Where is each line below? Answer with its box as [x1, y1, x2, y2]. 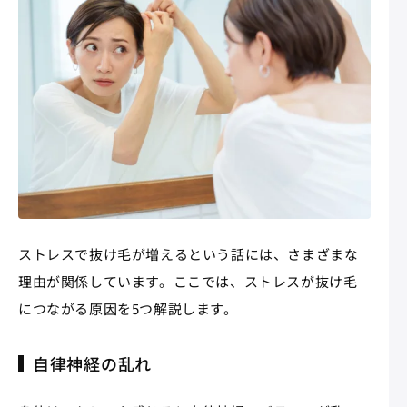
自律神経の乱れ [33, 352, 153, 376]
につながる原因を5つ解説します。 [18, 299, 238, 319]
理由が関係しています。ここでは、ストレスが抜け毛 [18, 272, 358, 292]
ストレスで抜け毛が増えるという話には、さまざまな [18, 244, 359, 264]
